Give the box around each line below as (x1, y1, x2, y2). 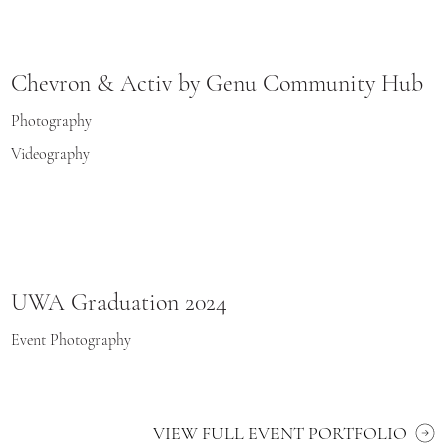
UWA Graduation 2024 (11, 288, 228, 318)
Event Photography (11, 330, 132, 351)
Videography (11, 144, 91, 165)
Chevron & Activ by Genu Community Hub (11, 68, 424, 98)
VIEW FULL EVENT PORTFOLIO (152, 421, 407, 444)
